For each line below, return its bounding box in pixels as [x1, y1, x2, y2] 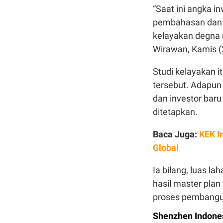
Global [153, 142, 179, 153]
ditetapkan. [153, 107, 198, 117]
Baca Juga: [153, 129, 199, 139]
